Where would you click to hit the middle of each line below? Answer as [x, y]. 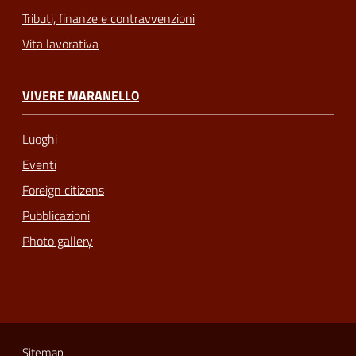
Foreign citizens [63, 190]
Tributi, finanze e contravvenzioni [108, 19]
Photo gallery [58, 240]
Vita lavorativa [60, 44]
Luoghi [40, 139]
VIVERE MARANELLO [81, 96]
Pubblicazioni [56, 215]
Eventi [39, 164]
